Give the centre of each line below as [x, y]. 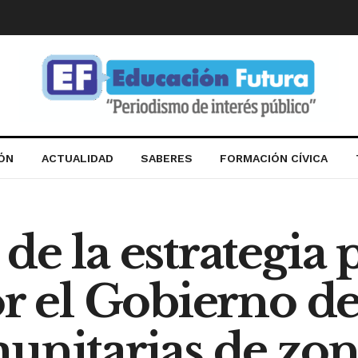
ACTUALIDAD [77, 158]
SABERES [167, 158]
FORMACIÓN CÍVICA [274, 158]
